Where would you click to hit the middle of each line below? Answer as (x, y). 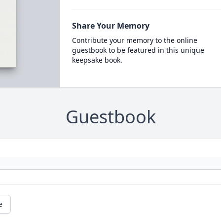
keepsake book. (97, 60)
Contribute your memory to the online (134, 40)
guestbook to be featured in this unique (138, 50)
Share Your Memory (110, 26)
